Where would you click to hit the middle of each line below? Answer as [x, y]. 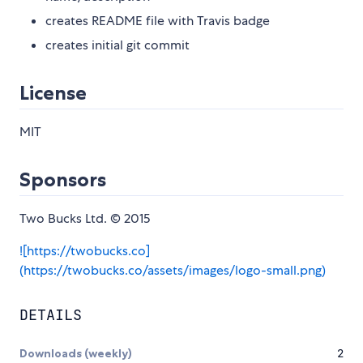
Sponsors [63, 180]
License [53, 93]
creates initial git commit [117, 45]
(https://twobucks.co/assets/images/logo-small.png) [173, 271]
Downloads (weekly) [76, 354]
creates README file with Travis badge [158, 21]
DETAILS [51, 315]
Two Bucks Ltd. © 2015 [85, 219]
